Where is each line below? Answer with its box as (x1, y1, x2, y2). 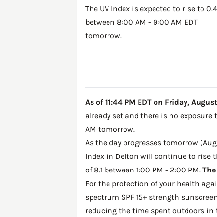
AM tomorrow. (85, 124, 135, 134)
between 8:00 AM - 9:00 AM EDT (85, 17, 198, 27)
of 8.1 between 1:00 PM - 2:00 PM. (85, 165, 202, 175)
